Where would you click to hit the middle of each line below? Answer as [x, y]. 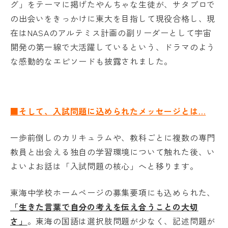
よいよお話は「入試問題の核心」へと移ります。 [104, 166]
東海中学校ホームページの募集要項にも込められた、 [113, 192]
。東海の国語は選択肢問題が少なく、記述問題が [121, 221]
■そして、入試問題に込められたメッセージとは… [108, 111]
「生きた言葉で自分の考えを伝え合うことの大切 [104, 206]
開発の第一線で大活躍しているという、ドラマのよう [113, 47]
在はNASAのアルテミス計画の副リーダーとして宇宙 [111, 32]
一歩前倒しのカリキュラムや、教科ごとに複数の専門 [113, 137]
